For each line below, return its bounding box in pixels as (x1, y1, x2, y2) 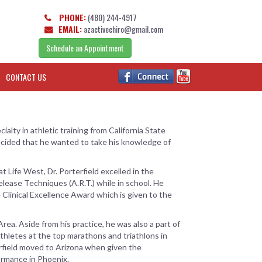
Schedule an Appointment (46, 42, 124, 54)
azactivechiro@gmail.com (84, 23, 163, 35)
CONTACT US (6, 71, 46, 83)
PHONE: (57, 11, 86, 23)
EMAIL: (58, 23, 82, 35)
